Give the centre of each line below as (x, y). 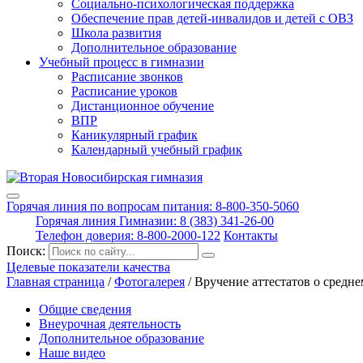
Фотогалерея (149, 282)
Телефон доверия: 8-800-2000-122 (128, 235)
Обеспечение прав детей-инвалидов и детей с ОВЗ (212, 18)
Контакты (251, 235)
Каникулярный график (135, 135)
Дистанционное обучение (143, 106)
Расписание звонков (127, 77)
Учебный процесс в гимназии (122, 62)
